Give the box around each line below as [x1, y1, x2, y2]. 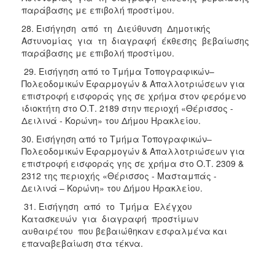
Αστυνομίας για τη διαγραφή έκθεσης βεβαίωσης [21, 34, 249, 47]
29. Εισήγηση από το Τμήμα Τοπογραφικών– [21, 64, 214, 77]
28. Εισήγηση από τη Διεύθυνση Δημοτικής [21, 21, 213, 34]
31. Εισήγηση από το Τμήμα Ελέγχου [21, 199, 195, 212]
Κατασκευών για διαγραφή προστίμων [21, 212, 201, 225]
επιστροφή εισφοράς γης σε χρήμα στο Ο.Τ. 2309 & [21, 157, 244, 169]
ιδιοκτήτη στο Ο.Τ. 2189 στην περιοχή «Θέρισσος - [21, 101, 233, 114]
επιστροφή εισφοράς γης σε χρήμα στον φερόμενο [21, 89, 246, 102]
